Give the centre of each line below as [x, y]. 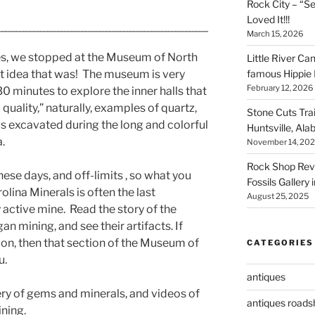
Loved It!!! [268, 19]
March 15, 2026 [275, 34]
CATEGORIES [280, 243]
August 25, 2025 [277, 196]
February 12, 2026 [279, 88]
